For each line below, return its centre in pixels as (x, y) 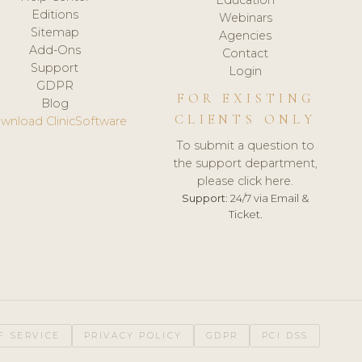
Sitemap (55, 32)
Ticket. (245, 214)
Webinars (245, 17)
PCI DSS (285, 335)
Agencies (246, 35)
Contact (246, 53)
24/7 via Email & (269, 198)
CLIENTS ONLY (246, 119)
